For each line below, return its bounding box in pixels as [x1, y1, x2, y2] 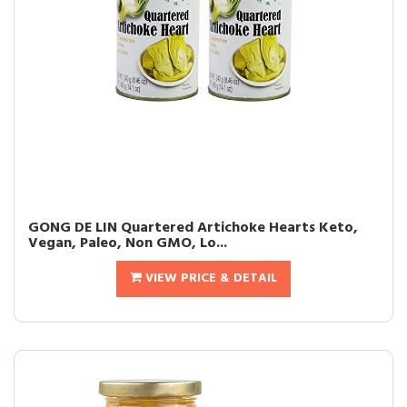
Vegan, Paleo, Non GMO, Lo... [28, 232, 227, 255]
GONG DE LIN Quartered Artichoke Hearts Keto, [28, 216, 358, 240]
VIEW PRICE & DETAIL [142, 268, 277, 289]
